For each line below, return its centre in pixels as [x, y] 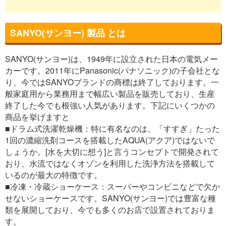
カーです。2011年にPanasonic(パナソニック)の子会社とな [112, 70]
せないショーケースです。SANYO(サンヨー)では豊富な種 [110, 198]
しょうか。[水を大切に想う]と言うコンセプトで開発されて [112, 151]
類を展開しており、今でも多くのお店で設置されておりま [110, 209]
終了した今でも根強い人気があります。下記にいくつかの [110, 105]
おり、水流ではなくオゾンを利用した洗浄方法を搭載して [110, 163]
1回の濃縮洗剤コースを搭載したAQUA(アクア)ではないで [110, 140]
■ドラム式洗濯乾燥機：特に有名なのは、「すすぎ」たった [112, 128]
